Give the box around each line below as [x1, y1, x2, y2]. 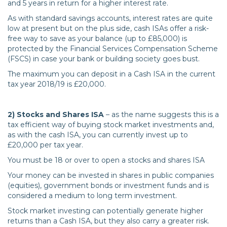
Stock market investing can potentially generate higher [8, 206, 203, 216]
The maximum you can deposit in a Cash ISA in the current [8, 69, 215, 79]
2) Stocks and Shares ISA [8, 110, 106, 120]
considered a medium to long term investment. [8, 191, 177, 201]
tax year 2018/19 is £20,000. [8, 80, 106, 89]
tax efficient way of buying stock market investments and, [8, 120, 214, 130]
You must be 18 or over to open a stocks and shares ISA [8, 156, 205, 165]
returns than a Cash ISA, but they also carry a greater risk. [8, 216, 211, 226]
